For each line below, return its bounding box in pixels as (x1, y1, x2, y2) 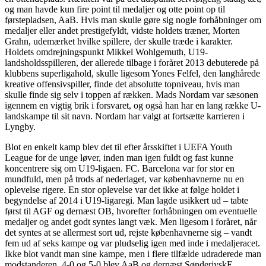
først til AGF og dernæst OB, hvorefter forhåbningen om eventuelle (5, 206, 257, 217)
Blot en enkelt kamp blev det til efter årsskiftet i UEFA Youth (5, 142, 232, 153)
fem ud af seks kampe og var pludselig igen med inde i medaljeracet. (5, 238, 260, 249)
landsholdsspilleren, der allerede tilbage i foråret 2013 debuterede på (5, 58, 259, 68)
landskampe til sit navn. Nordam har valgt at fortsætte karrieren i (5, 111, 245, 122)
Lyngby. (5, 122, 36, 132)
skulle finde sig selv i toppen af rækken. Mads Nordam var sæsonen (5, 90, 258, 100)
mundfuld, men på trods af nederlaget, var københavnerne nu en (5, 174, 244, 185)
